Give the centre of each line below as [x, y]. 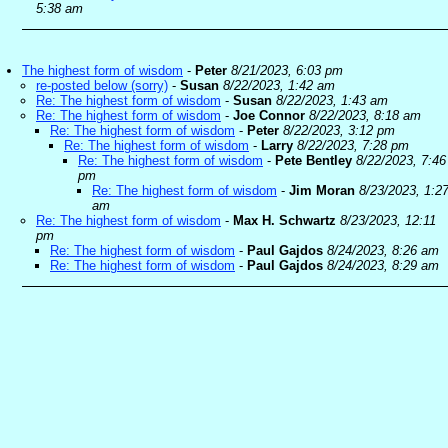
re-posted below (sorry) [102, 85]
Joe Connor [269, 115]
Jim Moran [322, 190]
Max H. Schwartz [284, 220]
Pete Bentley [313, 160]
